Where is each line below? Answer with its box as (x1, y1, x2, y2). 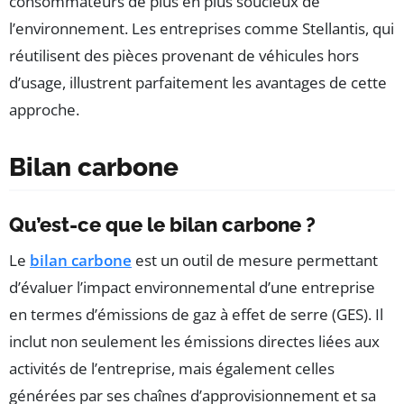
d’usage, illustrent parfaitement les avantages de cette (9, 72, 387, 94)
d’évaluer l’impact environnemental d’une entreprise (9, 277, 375, 298)
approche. (9, 99, 79, 121)
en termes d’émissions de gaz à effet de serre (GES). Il (9, 304, 383, 326)
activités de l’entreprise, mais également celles (9, 358, 335, 380)
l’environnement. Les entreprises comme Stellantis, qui (9, 18, 394, 40)
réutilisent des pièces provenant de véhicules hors (9, 45, 359, 67)
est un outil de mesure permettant (132, 250, 378, 271)
